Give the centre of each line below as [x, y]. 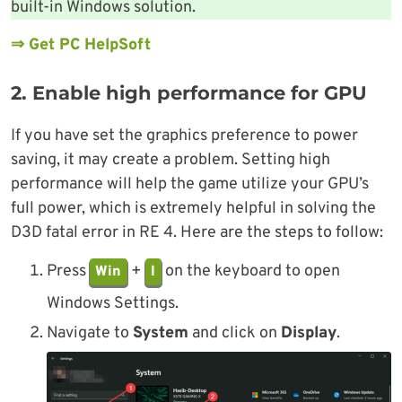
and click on [235, 334]
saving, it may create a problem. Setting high [170, 160]
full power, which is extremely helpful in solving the [193, 208]
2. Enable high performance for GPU [189, 92]
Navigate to [90, 334]
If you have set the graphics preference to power [184, 135]
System [161, 334]
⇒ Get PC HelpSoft [81, 45]
